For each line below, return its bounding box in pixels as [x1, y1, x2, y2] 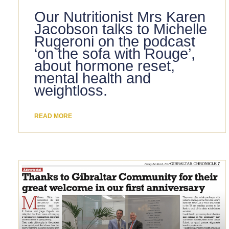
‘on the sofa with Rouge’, [34, 45, 195, 62]
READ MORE [34, 112, 72, 120]
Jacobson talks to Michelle [34, 21, 207, 38]
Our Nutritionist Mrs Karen [34, 9, 205, 26]
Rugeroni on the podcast [34, 33, 195, 50]
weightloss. [34, 82, 107, 99]
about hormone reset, [34, 58, 175, 75]
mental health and [34, 70, 151, 87]
